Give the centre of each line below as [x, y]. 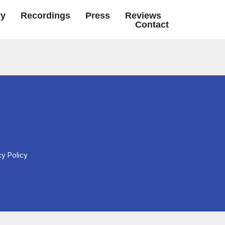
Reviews [143, 16]
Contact [152, 25]
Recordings [45, 16]
